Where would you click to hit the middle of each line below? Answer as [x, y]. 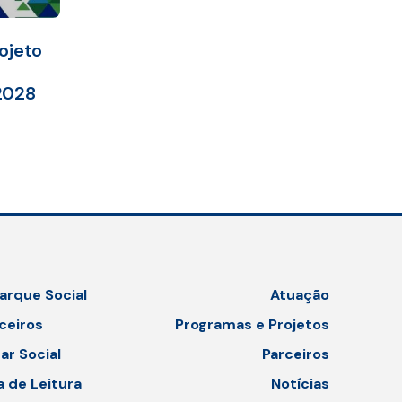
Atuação [300, 295]
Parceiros [296, 354]
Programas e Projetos [253, 325]
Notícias [301, 384]
